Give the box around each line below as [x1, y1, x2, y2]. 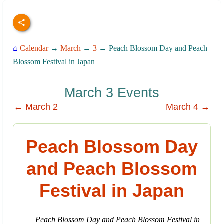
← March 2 [14, 102, 58, 112]
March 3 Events [64, 85, 159, 101]
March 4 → [166, 102, 210, 112]
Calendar [20, 44, 48, 52]
